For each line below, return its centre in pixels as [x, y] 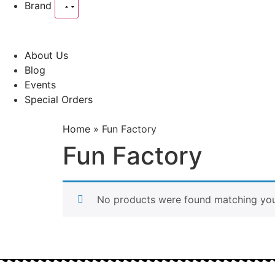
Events [40, 85]
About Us [46, 55]
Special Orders [59, 99]
